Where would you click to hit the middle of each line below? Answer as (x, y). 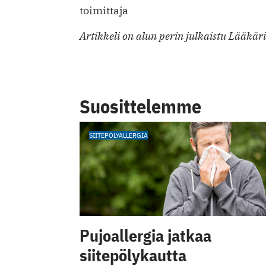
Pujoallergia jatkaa (145, 235)
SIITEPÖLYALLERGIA (118, 135)
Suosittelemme (140, 107)
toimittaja (104, 11)
